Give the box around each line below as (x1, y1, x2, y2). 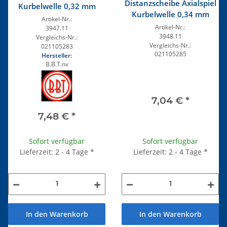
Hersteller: (42, 51, 72, 60)
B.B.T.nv (45, 59, 68, 68)
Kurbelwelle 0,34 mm (131, 9, 209, 19)
